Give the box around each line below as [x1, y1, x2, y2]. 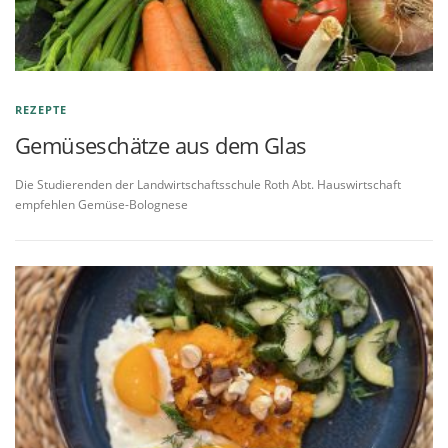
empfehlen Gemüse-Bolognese [15, 196, 188, 214]
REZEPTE [15, 102, 68, 118]
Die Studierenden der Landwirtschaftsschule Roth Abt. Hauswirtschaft [15, 176, 401, 194]
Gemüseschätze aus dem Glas [15, 130, 307, 161]
